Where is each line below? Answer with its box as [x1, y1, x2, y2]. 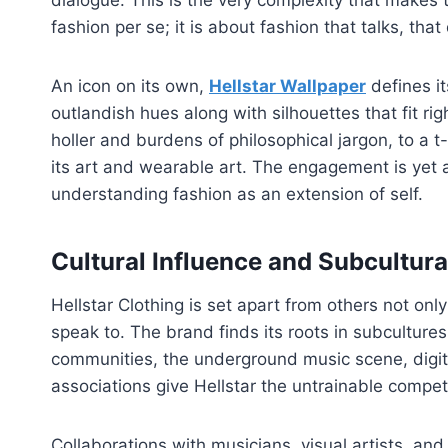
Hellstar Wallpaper [209, 76, 366, 97]
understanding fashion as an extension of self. [51, 184, 428, 205]
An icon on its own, [51, 76, 209, 97]
